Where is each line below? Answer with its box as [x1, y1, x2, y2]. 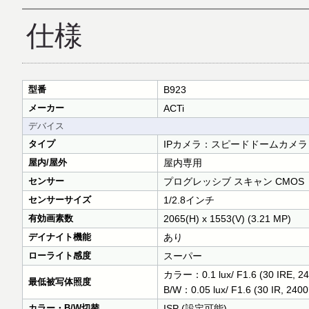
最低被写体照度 [28, 277, 91, 287]
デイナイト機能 [28, 232, 91, 242]
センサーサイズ [28, 195, 91, 205]
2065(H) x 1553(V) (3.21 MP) [163, 213, 291, 224]
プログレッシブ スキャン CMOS [163, 176, 304, 187]
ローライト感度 [28, 250, 91, 261]
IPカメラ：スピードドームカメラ [163, 139, 308, 150]
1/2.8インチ [163, 195, 215, 206]
